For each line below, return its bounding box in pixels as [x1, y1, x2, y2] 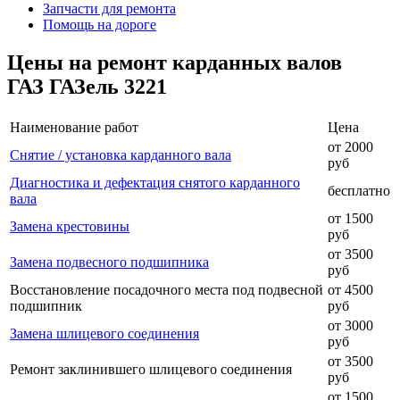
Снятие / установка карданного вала [10, 146, 231, 162]
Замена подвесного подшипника [10, 254, 209, 270]
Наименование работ [10, 119, 138, 135]
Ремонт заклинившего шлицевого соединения [10, 361, 292, 377]
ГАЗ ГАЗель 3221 [7, 74, 167, 98]
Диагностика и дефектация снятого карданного [10, 174, 300, 190]
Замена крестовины [10, 218, 129, 234]
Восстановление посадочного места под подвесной [10, 281, 323, 297]
